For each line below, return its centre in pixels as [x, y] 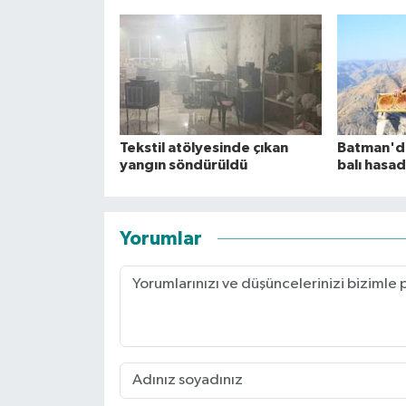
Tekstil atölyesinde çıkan [203, 147]
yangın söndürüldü [183, 164]
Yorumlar [160, 239]
